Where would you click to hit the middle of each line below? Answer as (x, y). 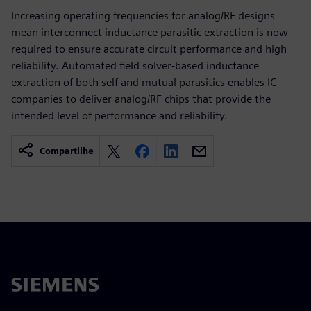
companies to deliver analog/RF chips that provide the (141, 99)
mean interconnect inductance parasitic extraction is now (150, 32)
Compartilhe (67, 151)
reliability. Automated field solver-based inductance (135, 66)
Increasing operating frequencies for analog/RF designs (143, 16)
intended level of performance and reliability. (119, 116)
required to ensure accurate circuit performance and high (149, 49)
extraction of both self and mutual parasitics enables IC (144, 82)
